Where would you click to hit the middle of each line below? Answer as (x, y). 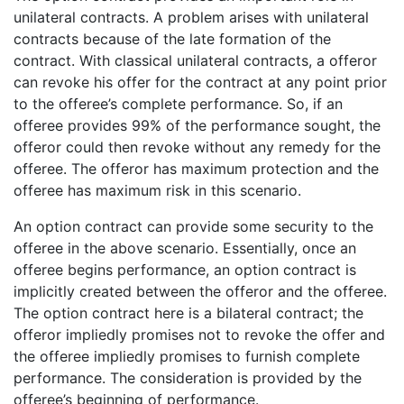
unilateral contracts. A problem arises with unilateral (191, 18)
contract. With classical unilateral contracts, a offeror (195, 61)
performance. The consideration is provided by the (188, 378)
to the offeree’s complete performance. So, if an (178, 104)
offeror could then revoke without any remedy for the (197, 147)
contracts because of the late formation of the (172, 39)
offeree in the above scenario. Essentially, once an (185, 248)
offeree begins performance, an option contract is (185, 270)
